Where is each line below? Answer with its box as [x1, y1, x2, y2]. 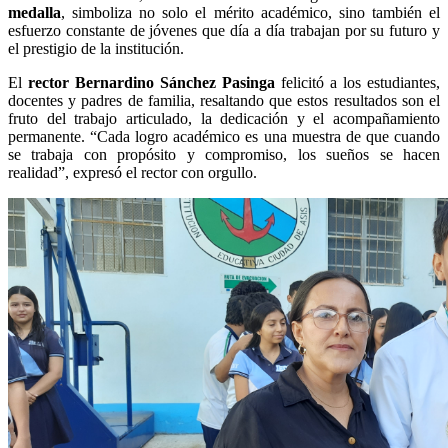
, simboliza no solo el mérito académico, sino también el [61, 4, 440, 22]
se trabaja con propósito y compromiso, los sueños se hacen [8, 146, 440, 164]
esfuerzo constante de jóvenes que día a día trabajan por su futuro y [8, 22, 440, 40]
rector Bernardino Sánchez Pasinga [28, 74, 275, 92]
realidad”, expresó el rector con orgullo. [8, 164, 257, 182]
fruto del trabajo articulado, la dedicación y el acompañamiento [8, 110, 440, 128]
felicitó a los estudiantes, [275, 74, 440, 92]
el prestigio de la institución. [8, 40, 184, 58]
